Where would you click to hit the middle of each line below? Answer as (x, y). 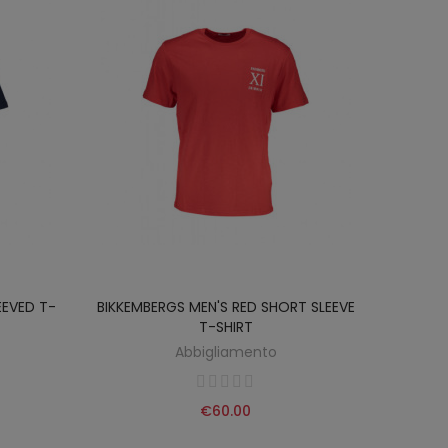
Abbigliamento (225, 352)
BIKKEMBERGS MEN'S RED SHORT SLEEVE (225, 307)
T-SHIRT (225, 327)
